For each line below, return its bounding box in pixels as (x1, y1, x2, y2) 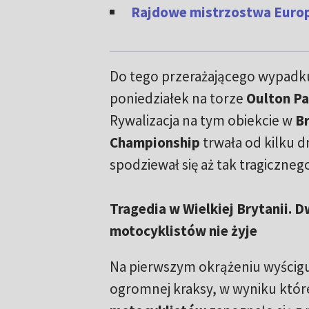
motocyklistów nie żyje (109, 221, 257, 240)
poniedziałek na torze (109, 89, 246, 108)
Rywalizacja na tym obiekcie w (109, 111, 295, 130)
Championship (109, 133, 200, 152)
